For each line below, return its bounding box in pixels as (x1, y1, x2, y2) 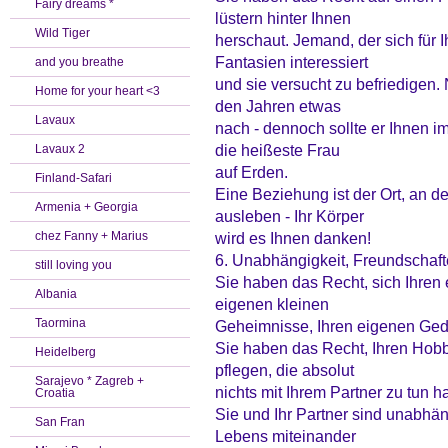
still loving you (35, 258, 112, 272)
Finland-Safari (35, 171, 112, 185)
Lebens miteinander (215, 427, 356, 445)
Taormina (35, 316, 86, 330)
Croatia (35, 386, 75, 400)
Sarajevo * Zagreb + (35, 374, 144, 388)
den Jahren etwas (215, 97, 341, 115)
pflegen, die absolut (215, 361, 354, 379)
